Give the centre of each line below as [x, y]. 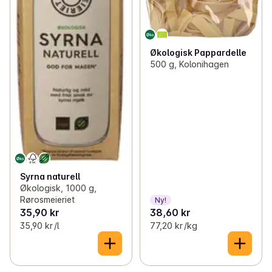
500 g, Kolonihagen [189, 64]
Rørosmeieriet [47, 200]
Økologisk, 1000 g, [58, 188]
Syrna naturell [50, 177]
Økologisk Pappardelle [198, 52]
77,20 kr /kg [173, 226]
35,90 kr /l [39, 226]
